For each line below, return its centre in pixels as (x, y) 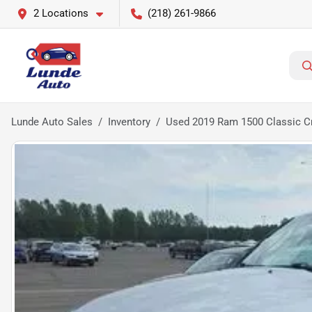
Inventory (129, 122)
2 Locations (61, 13)
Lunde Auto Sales (52, 122)
